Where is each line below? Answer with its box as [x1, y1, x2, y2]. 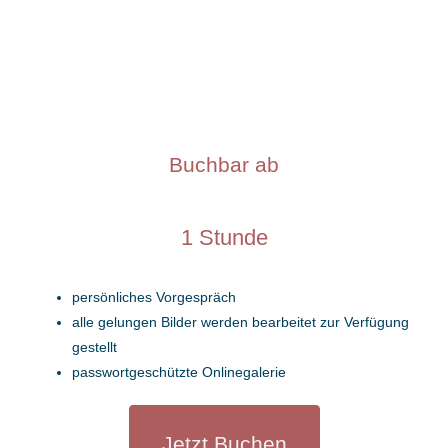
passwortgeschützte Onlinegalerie [72, 363, 287, 380]
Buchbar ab [169, 152, 279, 176]
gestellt [72, 338, 118, 355]
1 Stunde [180, 224, 268, 250]
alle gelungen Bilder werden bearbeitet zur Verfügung [72, 313, 410, 330]
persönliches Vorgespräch [72, 288, 237, 305]
